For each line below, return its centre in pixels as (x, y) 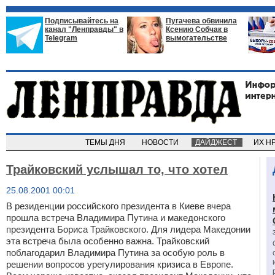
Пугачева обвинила (201, 21)
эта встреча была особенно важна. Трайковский (108, 241)
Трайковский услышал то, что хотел (117, 169)
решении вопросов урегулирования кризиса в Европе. (120, 264)
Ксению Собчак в (197, 29)
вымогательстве (196, 38)
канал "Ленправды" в (84, 29)
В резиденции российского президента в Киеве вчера (118, 206)
